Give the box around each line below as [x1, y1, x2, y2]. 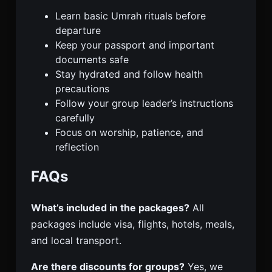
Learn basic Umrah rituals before [55, 9, 206, 22]
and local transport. [31, 234, 121, 247]
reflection [55, 140, 99, 153]
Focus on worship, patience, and [55, 126, 203, 138]
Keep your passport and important [55, 38, 214, 51]
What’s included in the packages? [31, 202, 189, 214]
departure [55, 24, 101, 36]
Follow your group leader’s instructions [55, 97, 233, 109]
